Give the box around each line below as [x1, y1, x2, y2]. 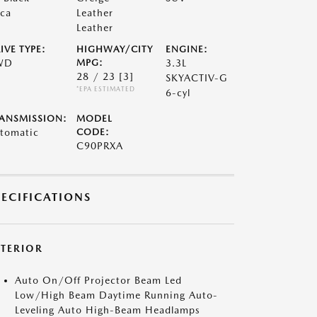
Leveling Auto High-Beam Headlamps [15, 304, 200, 316]
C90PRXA [76, 140, 123, 151]
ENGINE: [166, 44, 209, 54]
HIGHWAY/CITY [76, 44, 153, 54]
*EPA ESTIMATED [76, 85, 135, 93]
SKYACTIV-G [166, 72, 229, 83]
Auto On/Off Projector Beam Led [15, 275, 182, 286]
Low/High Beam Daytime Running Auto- [15, 289, 218, 301]
